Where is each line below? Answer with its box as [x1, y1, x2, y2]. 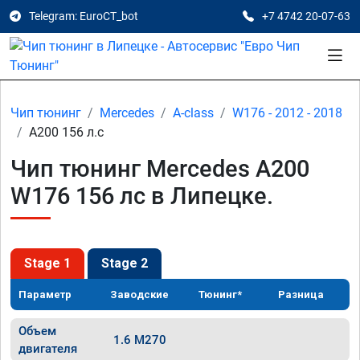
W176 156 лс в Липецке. [10, 182, 273, 210]
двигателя [18, 342, 77, 356]
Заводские [110, 288, 170, 301]
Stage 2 [101, 256, 148, 271]
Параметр [18, 288, 72, 301]
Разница [278, 288, 325, 301]
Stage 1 [24, 256, 71, 271]
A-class [173, 105, 214, 121]
